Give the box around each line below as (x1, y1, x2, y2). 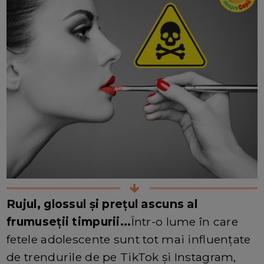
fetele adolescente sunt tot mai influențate (6, 232, 251, 247)
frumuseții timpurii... (6, 214, 131, 229)
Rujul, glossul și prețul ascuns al (6, 197, 197, 212)
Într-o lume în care (131, 214, 239, 229)
